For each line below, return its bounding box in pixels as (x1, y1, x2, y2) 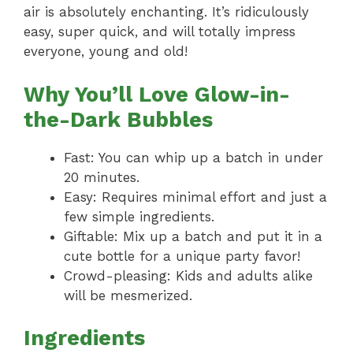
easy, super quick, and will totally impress (24, 24, 295, 40)
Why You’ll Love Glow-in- (24, 81, 290, 107)
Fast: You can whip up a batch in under (64, 149, 323, 165)
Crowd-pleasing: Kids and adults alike (64, 267, 313, 284)
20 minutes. (64, 169, 139, 185)
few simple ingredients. (64, 208, 214, 225)
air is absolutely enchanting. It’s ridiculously (24, 4, 309, 20)
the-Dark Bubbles (24, 106, 213, 132)
